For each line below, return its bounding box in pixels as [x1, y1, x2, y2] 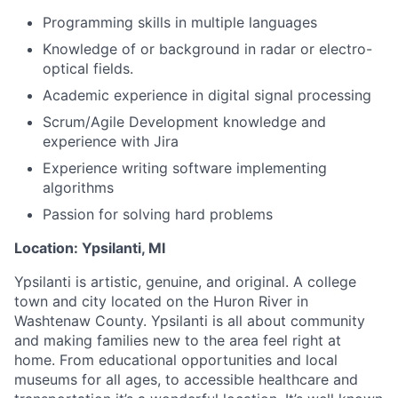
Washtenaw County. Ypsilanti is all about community [14, 312, 365, 330]
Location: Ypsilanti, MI [14, 239, 165, 258]
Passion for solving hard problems [43, 205, 273, 224]
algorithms [43, 179, 114, 197]
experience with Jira [43, 132, 179, 151]
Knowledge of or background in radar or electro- [43, 40, 372, 59]
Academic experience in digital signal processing [43, 86, 371, 105]
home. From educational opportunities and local [14, 351, 338, 370]
